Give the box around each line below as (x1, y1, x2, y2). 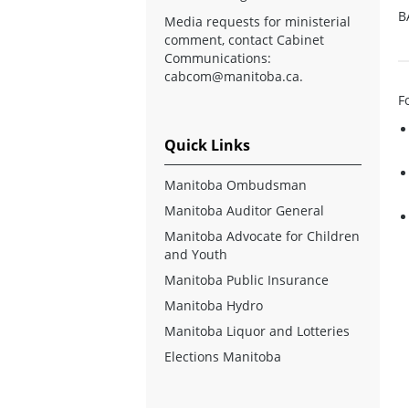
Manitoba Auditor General (164, 201, 324, 219)
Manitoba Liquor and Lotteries (164, 321, 350, 340)
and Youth (164, 245, 227, 263)
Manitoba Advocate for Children (164, 226, 360, 245)
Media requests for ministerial (164, 12, 351, 30)
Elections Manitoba (164, 347, 281, 365)
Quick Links (164, 134, 250, 155)
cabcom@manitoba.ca (164, 67, 299, 85)
